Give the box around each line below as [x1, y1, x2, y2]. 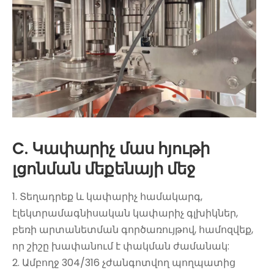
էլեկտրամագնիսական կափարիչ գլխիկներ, [12, 206, 238, 220]
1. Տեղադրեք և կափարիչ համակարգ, [12, 189, 202, 204]
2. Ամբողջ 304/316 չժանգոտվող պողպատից [12, 255, 235, 270]
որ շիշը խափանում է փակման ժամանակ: [12, 239, 229, 253]
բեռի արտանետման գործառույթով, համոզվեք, [12, 222, 253, 237]
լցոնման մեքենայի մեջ [12, 157, 196, 180]
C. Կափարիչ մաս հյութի [12, 137, 210, 160]
